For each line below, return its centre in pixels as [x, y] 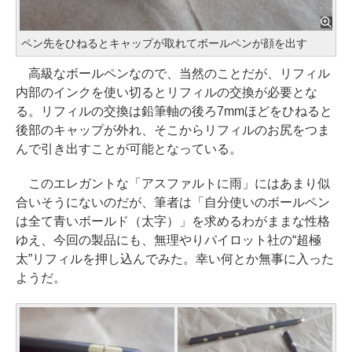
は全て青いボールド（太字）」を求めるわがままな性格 [173, 221]
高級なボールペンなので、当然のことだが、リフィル [173, 73]
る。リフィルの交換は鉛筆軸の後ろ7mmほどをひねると [174, 111]
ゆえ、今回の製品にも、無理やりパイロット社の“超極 [169, 240]
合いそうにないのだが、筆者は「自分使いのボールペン [173, 202]
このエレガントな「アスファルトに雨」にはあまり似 [173, 183]
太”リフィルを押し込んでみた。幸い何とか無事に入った [175, 258]
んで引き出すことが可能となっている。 [129, 148]
